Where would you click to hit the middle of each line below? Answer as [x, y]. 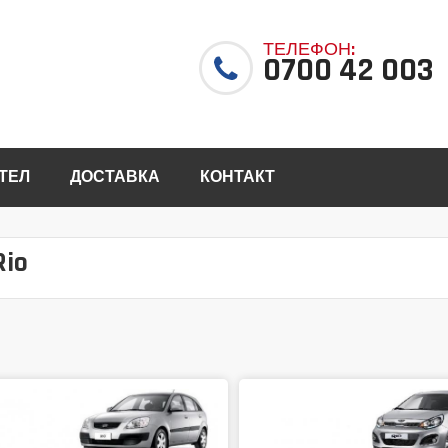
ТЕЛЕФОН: [308, 49]
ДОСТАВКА [115, 177]
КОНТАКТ [237, 177]
